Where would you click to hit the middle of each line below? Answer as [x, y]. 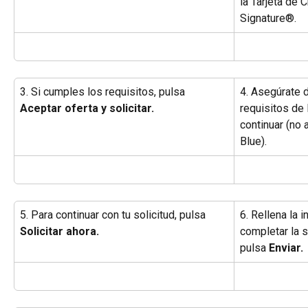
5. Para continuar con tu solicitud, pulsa [114, 215]
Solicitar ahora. [59, 232]
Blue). [253, 142]
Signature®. [268, 19]
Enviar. [286, 248]
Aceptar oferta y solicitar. [87, 109]
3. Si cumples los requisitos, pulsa [104, 92]
